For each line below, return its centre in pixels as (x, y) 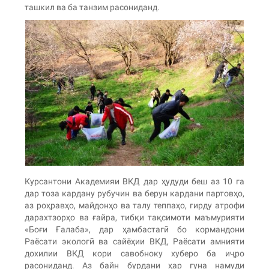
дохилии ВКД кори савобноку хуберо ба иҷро (134, 253)
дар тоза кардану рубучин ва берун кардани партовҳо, (134, 193)
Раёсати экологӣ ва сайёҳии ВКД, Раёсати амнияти (134, 241)
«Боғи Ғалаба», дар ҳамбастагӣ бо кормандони (134, 229)
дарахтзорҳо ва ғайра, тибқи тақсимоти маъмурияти (134, 217)
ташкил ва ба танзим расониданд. (92, 8)
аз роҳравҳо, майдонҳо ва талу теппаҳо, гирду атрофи (134, 205)
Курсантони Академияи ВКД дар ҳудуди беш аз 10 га (134, 181)
